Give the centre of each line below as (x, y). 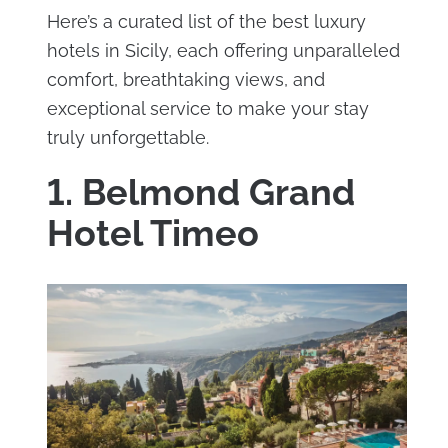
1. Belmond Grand (200, 191)
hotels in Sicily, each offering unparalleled (223, 50)
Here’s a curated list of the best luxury (206, 21)
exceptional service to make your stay (207, 108)
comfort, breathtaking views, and (185, 79)
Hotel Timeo (152, 232)
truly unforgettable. (127, 137)
